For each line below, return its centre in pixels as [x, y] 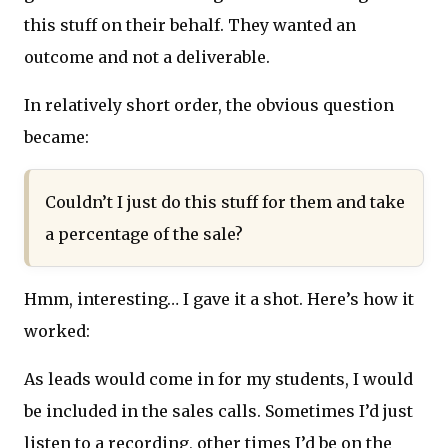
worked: [57, 331]
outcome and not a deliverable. [147, 57]
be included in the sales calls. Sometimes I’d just [218, 411]
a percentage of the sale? [144, 234]
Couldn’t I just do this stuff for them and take [225, 202]
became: [56, 137]
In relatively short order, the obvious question [209, 105]
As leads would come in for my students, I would [218, 379]
